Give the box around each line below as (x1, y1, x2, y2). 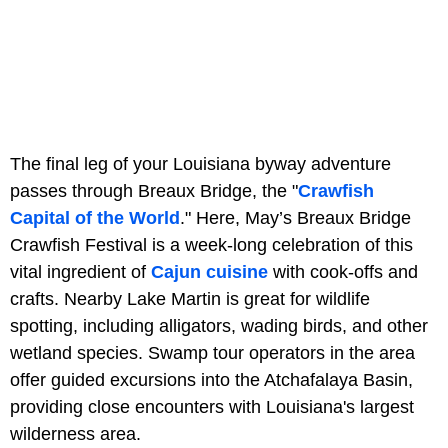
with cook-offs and (268, 261, 418, 282)
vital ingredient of (10, 261, 151, 282)
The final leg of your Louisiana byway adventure (10, 153, 391, 174)
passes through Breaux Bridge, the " (10, 180, 298, 201)
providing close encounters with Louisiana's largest (10, 396, 414, 417)
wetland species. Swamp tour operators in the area (10, 342, 415, 363)
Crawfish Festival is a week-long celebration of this (10, 234, 413, 255)
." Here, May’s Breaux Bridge (180, 207, 411, 228)
